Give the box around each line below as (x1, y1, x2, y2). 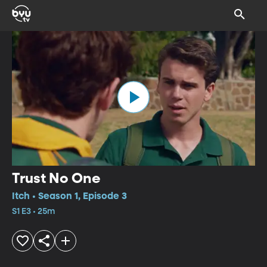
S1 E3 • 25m (12, 207, 55, 216)
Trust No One (12, 171, 101, 186)
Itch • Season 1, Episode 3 (12, 191, 127, 201)
